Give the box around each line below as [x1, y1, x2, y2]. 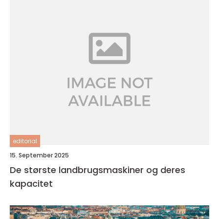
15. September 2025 [10, 151, 69, 160]
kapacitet [10, 177, 53, 190]
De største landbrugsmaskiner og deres [10, 164, 185, 176]
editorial [13, 137, 37, 146]
